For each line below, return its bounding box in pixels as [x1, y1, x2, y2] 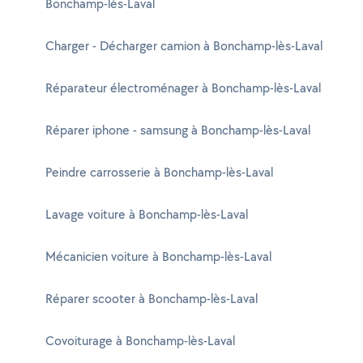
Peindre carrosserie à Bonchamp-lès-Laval [45, 164, 273, 181]
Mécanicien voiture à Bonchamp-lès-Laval [45, 248, 271, 265]
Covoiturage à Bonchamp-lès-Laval [45, 332, 235, 349]
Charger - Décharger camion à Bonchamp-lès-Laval [45, 37, 322, 54]
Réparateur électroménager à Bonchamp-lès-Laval [45, 79, 321, 96]
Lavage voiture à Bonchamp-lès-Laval [45, 206, 248, 223]
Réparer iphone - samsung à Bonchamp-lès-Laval [45, 122, 310, 139]
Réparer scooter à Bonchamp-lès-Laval [45, 290, 258, 307]
